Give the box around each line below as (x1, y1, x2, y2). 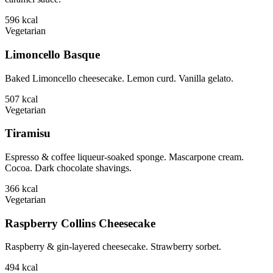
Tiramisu (5, 127, 51, 140)
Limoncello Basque (5, 48, 100, 61)
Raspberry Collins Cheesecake (5, 216, 155, 230)
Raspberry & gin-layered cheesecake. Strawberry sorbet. (5, 241, 221, 252)
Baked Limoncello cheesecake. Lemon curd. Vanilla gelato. (5, 73, 233, 83)
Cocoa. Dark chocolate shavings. (5, 162, 132, 173)
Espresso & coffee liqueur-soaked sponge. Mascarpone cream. (5, 151, 244, 162)
